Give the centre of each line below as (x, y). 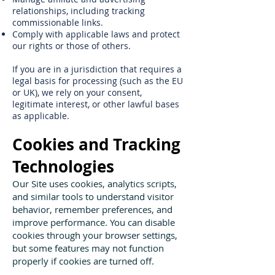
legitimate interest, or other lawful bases (96, 104)
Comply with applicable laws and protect (96, 34)
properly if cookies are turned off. (83, 261)
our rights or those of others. (72, 46)
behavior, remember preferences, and (92, 209)
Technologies (63, 166)
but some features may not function (88, 248)
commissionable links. (58, 22)
